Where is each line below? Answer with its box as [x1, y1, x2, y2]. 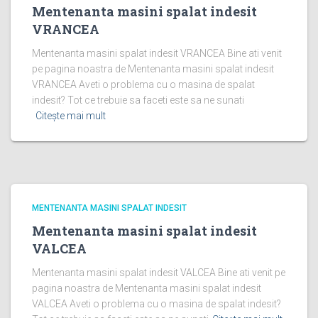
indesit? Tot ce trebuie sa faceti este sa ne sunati [32, 94, 244, 106]
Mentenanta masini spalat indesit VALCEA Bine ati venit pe [32, 267, 285, 278]
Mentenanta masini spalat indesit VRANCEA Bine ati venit [32, 48, 282, 59]
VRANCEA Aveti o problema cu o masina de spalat [32, 79, 255, 90]
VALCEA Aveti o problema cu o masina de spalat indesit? [32, 298, 281, 309]
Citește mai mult [35, 110, 106, 121]
